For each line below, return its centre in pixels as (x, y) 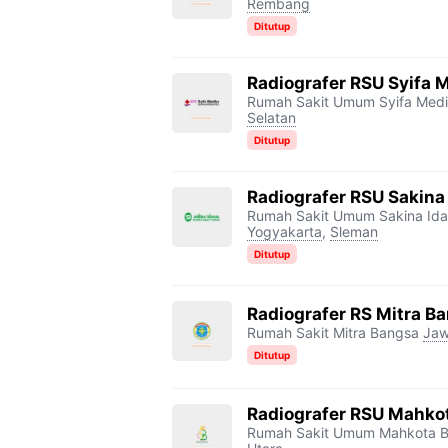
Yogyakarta (284, 231)
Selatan (271, 117)
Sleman (354, 231)
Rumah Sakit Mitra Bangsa (333, 332)
